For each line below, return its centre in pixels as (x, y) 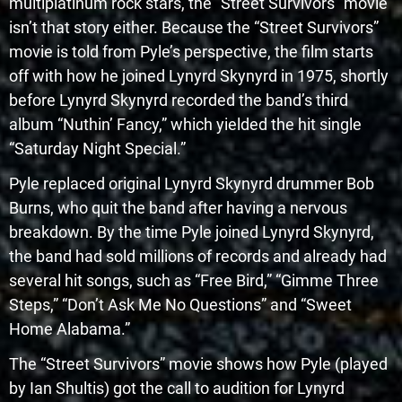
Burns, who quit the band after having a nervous (178, 207)
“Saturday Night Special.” (97, 148)
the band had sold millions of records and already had (198, 256)
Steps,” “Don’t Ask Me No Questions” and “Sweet (180, 304)
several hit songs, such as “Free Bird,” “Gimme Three (194, 280)
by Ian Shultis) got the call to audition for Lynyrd (177, 388)
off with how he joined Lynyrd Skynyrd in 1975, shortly (199, 75)
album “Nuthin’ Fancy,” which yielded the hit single (185, 124)
